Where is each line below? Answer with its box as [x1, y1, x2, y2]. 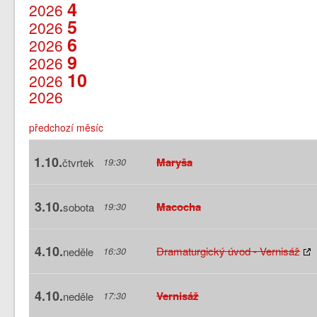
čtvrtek [62, 154, 95, 170]
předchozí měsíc [29, 120, 104, 134]
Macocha [156, 198, 202, 214]
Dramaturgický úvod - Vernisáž [156, 243, 301, 258]
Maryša [156, 154, 193, 170]
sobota [62, 199, 94, 214]
